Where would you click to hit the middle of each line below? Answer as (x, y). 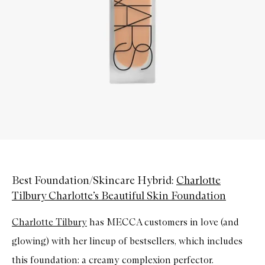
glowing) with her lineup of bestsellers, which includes (127, 241)
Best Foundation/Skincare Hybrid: (94, 180)
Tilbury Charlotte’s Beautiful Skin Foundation (119, 195)
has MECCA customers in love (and (163, 222)
